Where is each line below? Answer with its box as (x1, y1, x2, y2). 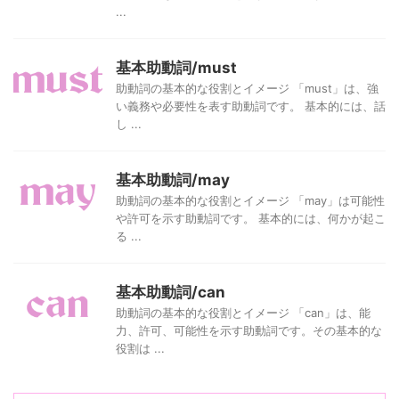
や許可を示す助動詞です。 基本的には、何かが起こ (116, 211, 386, 226)
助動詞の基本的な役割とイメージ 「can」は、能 (116, 305, 370, 321)
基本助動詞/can (116, 283, 225, 302)
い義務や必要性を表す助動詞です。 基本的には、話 (116, 99, 386, 114)
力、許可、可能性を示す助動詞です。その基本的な (116, 323, 382, 338)
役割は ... (116, 341, 165, 356)
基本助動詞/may (116, 171, 230, 190)
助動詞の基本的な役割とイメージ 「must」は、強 (116, 81, 379, 96)
